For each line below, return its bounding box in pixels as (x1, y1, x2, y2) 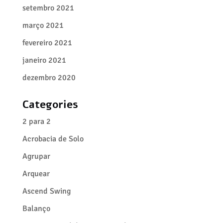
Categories (22, 98, 78, 111)
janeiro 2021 (22, 55, 66, 65)
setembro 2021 (22, 3, 74, 13)
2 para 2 (22, 116, 51, 126)
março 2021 (22, 20, 64, 30)
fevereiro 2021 (22, 38, 72, 48)
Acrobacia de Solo (22, 134, 84, 144)
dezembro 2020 (22, 73, 76, 83)
